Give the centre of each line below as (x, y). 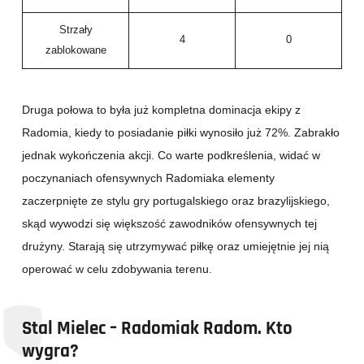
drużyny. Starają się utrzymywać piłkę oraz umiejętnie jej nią (175, 247)
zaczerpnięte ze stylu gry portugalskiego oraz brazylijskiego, (176, 201)
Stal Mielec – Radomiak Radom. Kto (157, 329)
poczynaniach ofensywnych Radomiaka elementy (148, 178)
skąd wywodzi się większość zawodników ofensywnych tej (169, 224)
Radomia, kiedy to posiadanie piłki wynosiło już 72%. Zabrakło (181, 133)
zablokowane (76, 51)
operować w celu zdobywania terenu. (117, 269)
